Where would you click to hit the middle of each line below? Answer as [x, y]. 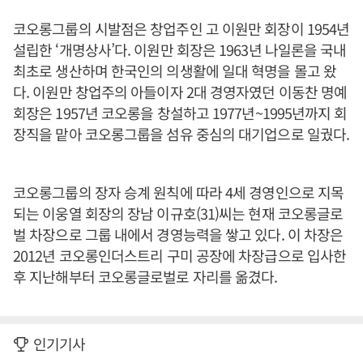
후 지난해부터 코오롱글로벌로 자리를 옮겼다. [145, 276]
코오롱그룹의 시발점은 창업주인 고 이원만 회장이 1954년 [181, 28]
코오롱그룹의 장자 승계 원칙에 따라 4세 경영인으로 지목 [179, 192]
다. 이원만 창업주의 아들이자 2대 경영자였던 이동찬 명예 [180, 92]
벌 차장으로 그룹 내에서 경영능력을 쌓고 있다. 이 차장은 [178, 234]
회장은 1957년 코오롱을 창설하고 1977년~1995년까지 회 [180, 113]
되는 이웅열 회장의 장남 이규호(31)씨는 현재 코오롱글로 [178, 213]
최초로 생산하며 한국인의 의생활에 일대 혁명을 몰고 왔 [175, 70]
